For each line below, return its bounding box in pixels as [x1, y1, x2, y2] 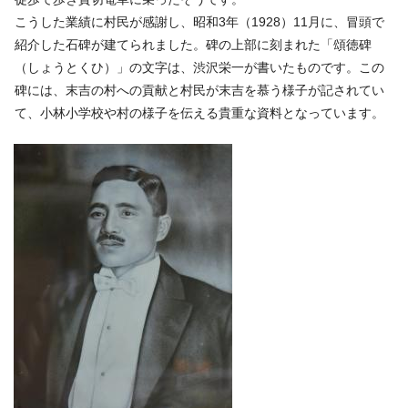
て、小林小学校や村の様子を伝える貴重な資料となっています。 [15, 105, 384, 120]
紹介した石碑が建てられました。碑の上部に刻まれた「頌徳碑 [15, 36, 372, 52]
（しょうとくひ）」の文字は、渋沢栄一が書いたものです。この [15, 59, 384, 75]
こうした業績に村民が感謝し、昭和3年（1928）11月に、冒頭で [15, 14, 384, 29]
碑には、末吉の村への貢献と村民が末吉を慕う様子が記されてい [15, 82, 384, 97]
